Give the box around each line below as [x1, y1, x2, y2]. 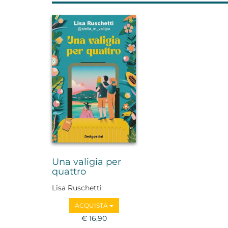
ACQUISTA [74, 201, 109, 209]
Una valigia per [52, 156, 121, 168]
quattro [52, 166, 86, 178]
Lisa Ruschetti [52, 183, 102, 192]
